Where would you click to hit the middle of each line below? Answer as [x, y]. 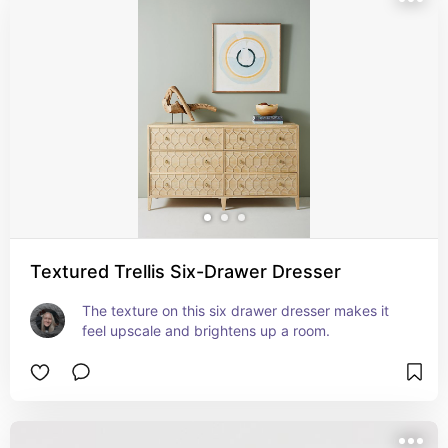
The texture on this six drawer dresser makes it [235, 310]
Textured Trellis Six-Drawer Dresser [185, 271]
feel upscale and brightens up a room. [206, 330]
